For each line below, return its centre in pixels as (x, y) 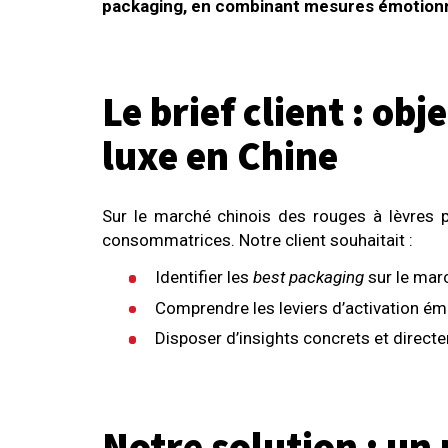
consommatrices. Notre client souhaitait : (257, 240)
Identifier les (204, 277)
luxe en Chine (220, 158)
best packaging (309, 277)
